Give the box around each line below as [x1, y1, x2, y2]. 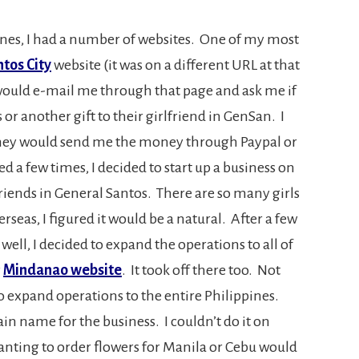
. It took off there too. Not [122, 261, 280, 278]
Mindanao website [3, 261, 122, 278]
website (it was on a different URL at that [51, 56, 300, 73]
